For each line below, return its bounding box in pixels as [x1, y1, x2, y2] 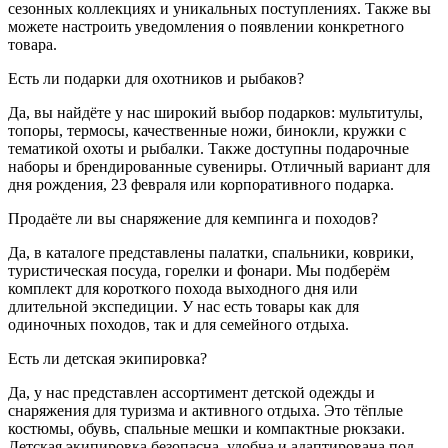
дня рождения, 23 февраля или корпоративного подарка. [8, 175, 394, 193]
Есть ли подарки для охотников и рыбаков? [8, 69, 304, 87]
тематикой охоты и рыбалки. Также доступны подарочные [8, 139, 409, 157]
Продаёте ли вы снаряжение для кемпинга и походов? [8, 209, 378, 227]
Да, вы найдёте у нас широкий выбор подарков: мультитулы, [8, 103, 423, 121]
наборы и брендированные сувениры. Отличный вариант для [8, 157, 430, 175]
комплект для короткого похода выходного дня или [8, 279, 358, 297]
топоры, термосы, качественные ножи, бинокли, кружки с [8, 121, 406, 139]
